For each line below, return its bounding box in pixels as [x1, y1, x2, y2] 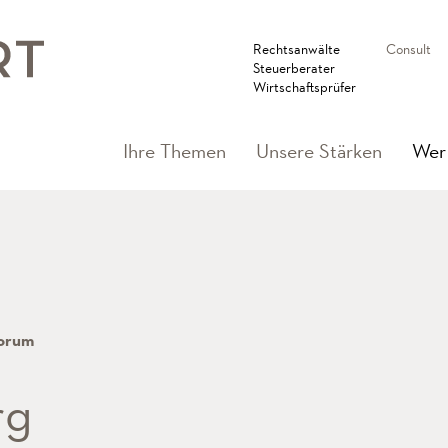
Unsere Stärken [256, 138, 382, 164]
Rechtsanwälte [253, 40, 340, 58]
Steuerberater [253, 59, 335, 77]
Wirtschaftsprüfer [253, 78, 356, 96]
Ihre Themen [123, 138, 226, 164]
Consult [386, 40, 431, 58]
